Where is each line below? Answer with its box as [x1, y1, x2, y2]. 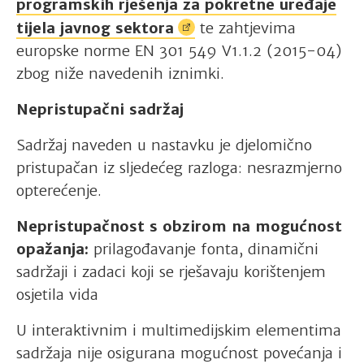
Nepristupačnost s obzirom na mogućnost [16, 216, 342, 236]
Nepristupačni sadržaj [16, 99, 188, 119]
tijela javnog [16, 18, 115, 37]
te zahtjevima [195, 18, 296, 37]
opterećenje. [16, 180, 102, 200]
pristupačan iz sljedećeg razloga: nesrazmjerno [16, 158, 342, 177]
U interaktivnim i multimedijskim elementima [16, 320, 341, 340]
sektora [115, 18, 174, 37]
